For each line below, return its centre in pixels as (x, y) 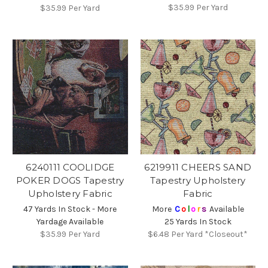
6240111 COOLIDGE (70, 167)
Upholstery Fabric (70, 194)
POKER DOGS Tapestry (70, 181)
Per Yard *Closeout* (210, 234)
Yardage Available (70, 222)
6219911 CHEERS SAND (198, 167)
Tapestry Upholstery (198, 181)
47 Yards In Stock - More (70, 209)
